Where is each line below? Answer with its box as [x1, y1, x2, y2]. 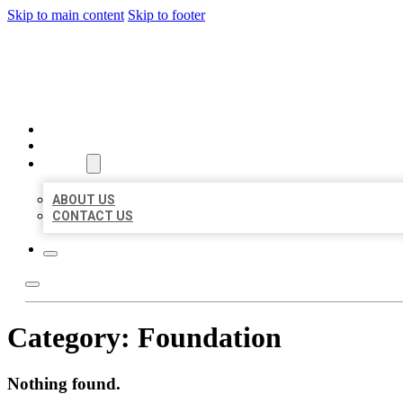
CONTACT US [52, 209, 133, 223]
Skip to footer [128, 7, 205, 22]
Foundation [138, 321, 282, 354]
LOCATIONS [43, 139, 114, 153]
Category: [7, 321, 138, 354]
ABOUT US [52, 193, 115, 207]
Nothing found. [7, 373, 121, 393]
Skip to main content [7, 7, 124, 22]
